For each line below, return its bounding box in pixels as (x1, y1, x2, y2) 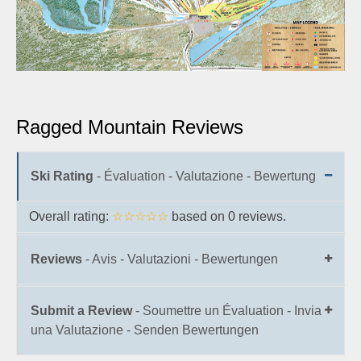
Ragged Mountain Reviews (16, 116, 243, 139)
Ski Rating (31, 169, 93, 184)
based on (172, 210, 228, 224)
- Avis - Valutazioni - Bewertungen (82, 252, 278, 267)
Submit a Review (31, 304, 132, 318)
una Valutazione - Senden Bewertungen (31, 323, 259, 338)
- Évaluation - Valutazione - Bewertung (93, 169, 316, 184)
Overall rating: (29, 210, 112, 224)
